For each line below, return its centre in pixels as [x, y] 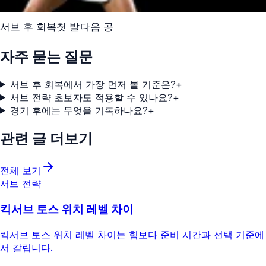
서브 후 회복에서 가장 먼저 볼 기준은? [93, 84]
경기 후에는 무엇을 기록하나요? [79, 110]
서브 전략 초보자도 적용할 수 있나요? [91, 97]
